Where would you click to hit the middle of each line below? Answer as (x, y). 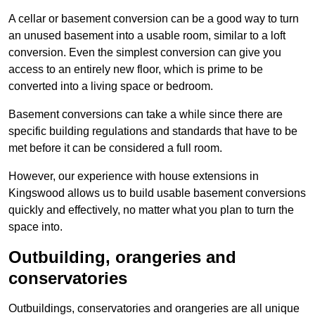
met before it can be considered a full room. (115, 148)
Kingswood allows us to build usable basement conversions (157, 193)
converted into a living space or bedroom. (111, 86)
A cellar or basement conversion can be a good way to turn (154, 19)
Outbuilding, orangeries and (122, 257)
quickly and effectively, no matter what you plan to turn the (151, 210)
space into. (36, 227)
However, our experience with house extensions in (134, 176)
